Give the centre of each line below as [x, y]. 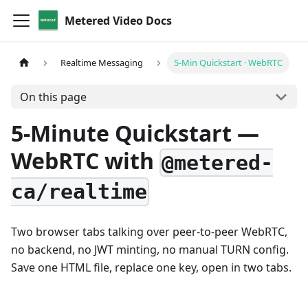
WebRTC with [85, 161]
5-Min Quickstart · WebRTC [228, 63]
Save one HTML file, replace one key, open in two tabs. [151, 267]
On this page [53, 97]
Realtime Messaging [102, 63]
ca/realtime [79, 192]
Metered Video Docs [118, 21]
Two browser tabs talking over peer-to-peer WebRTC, [149, 231]
